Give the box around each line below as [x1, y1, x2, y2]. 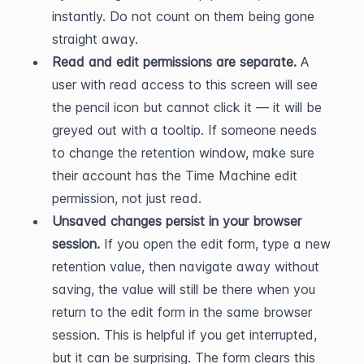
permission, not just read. [52, 190, 201, 206]
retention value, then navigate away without [52, 258, 319, 275]
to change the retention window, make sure [52, 145, 314, 161]
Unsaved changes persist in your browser [52, 213, 301, 229]
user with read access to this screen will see [52, 76, 318, 93]
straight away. [52, 31, 138, 47]
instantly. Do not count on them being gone [52, 8, 314, 24]
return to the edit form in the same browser [52, 304, 312, 320]
